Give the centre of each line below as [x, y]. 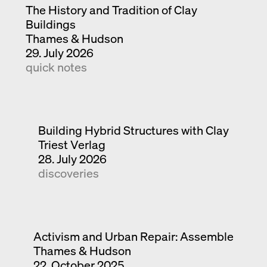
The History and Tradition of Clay [112, 10]
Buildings [51, 24]
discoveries [68, 173]
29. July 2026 [60, 52]
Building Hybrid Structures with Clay [133, 130]
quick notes [57, 67]
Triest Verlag [72, 144]
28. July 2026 [72, 159]
